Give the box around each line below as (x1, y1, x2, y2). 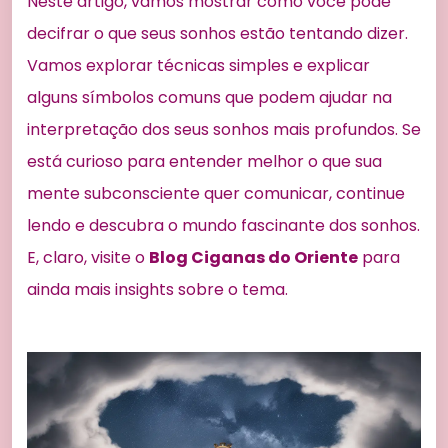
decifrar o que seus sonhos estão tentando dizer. (27, 22, 408, 46)
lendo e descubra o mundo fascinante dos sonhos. (27, 214, 420, 238)
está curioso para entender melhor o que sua (27, 150, 382, 174)
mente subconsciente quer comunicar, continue (27, 182, 405, 206)
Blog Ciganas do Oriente (149, 246, 358, 270)
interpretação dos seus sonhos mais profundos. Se (27, 118, 421, 142)
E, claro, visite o (27, 246, 149, 270)
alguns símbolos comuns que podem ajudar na (27, 86, 392, 110)
